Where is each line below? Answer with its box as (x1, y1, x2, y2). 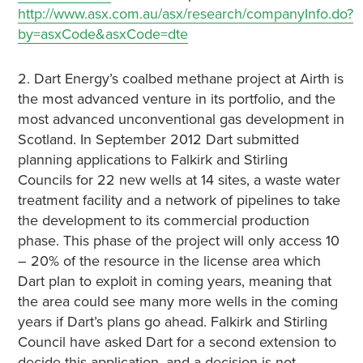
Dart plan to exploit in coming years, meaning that (17, 272, 331, 290)
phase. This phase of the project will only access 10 (17, 232, 340, 250)
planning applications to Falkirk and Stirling (17, 151, 288, 169)
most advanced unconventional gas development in (17, 110, 344, 128)
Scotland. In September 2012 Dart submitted (17, 130, 299, 148)
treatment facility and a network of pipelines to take (17, 191, 340, 209)
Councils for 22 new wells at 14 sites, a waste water (17, 171, 340, 189)
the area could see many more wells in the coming (17, 293, 338, 310)
